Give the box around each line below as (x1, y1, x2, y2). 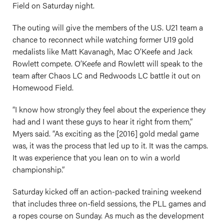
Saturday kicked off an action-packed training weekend (12, 185, 201, 197)
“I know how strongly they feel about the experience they (12, 103, 205, 115)
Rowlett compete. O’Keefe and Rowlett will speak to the (12, 57, 202, 69)
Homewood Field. (12, 81, 73, 93)
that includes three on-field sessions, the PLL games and (12, 197, 206, 209)
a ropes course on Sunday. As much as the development (12, 209, 204, 221)
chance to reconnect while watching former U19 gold (12, 33, 193, 45)
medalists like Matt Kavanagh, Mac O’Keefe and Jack (12, 45, 192, 57)
